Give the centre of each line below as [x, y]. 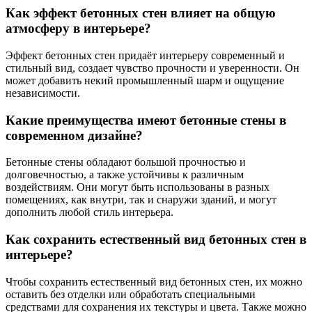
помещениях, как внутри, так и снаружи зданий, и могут [141, 200]
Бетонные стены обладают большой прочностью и [126, 162]
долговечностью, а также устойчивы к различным [125, 175]
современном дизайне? [74, 135]
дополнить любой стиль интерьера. [89, 212]
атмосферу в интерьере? [78, 29]
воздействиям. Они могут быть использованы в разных [138, 187]
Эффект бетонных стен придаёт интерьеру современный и [145, 55]
